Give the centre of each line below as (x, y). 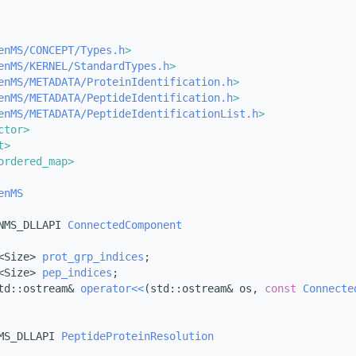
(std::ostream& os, (204, 288)
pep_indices (77, 272)
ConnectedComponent (125, 224)
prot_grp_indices (93, 256)
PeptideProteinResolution (137, 336)
